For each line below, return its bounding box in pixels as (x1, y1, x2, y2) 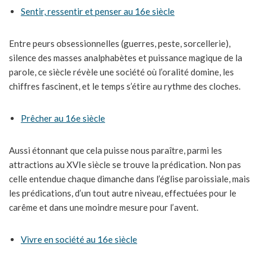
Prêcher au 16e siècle (21, 113, 105, 124)
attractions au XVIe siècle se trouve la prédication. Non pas (9, 159, 241, 170)
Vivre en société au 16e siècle (21, 234, 137, 245)
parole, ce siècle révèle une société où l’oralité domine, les (9, 66, 234, 78)
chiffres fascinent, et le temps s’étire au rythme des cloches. (9, 81, 240, 92)
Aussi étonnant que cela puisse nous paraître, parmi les (9, 145, 222, 156)
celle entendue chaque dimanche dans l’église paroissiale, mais (9, 173, 250, 185)
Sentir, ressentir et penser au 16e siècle (21, 6, 175, 17)
